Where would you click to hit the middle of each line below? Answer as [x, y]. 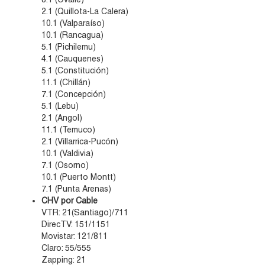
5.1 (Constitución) [75, 71]
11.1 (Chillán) [66, 83]
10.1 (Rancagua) [72, 35]
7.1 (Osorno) [65, 165]
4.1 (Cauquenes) [72, 59]
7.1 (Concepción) [74, 94]
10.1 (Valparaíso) [73, 23]
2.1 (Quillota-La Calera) [85, 12]
